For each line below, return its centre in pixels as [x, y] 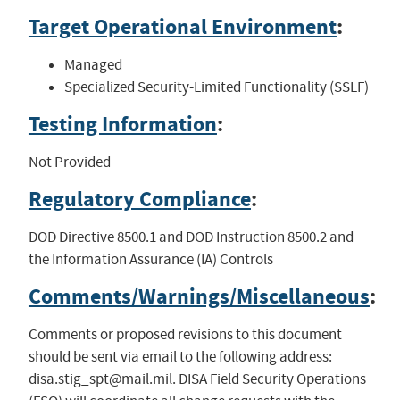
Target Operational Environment [182, 26]
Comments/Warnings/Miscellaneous [199, 296]
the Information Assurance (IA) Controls [150, 259]
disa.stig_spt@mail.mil [100, 379]
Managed [93, 64]
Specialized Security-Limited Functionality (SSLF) [216, 87]
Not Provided [69, 162]
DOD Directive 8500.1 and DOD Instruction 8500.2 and [191, 237]
